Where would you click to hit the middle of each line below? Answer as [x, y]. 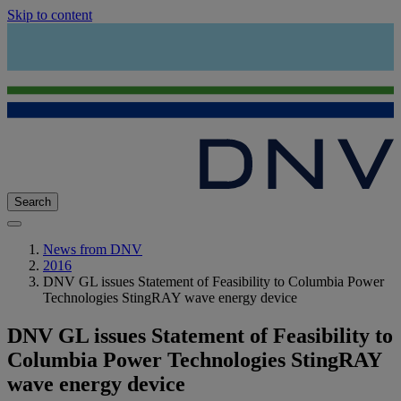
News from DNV [93, 250]
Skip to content [50, 15]
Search [33, 202]
